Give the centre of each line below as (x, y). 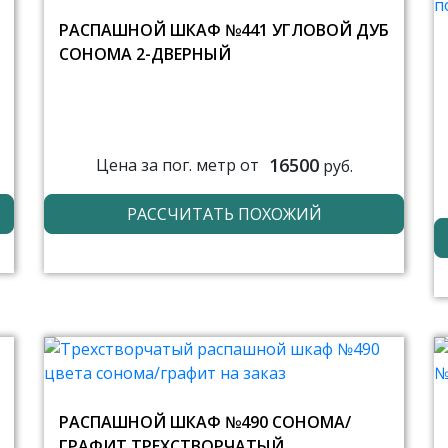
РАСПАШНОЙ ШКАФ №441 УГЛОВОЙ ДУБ (224, 29)
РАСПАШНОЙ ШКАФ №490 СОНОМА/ (205, 421)
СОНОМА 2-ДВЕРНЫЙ (145, 53)
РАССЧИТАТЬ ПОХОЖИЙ (224, 213)
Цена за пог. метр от (177, 165)
